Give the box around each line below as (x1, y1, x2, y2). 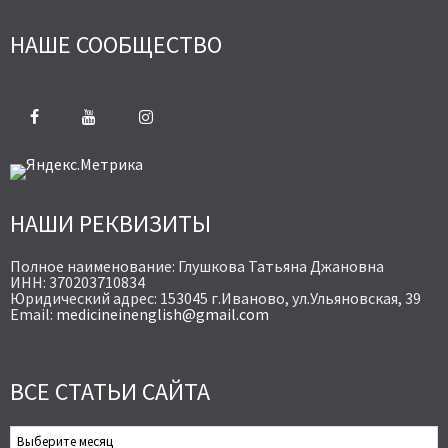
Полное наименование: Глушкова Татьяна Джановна (10, 256, 384, 277)
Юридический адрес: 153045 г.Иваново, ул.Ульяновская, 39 (10, 288, 421, 309)
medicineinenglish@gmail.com (56, 304, 269, 325)
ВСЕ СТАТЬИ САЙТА (10, 375, 210, 407)
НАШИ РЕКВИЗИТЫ (10, 208, 211, 240)
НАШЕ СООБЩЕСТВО (10, 29, 222, 61)
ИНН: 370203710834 (10, 272, 145, 293)
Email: (10, 304, 56, 325)
